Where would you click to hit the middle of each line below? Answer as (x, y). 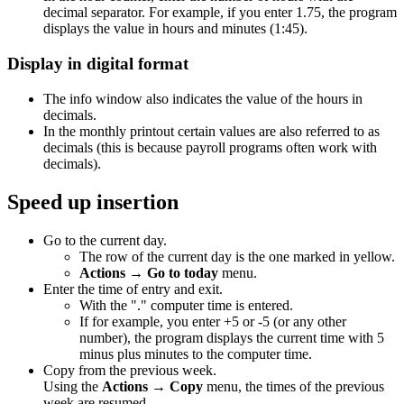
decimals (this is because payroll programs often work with (210, 147)
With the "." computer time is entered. (186, 305)
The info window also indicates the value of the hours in (203, 98)
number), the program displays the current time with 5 (232, 337)
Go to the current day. (105, 240)
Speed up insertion (93, 202)
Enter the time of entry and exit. (133, 289)
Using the (73, 386)
